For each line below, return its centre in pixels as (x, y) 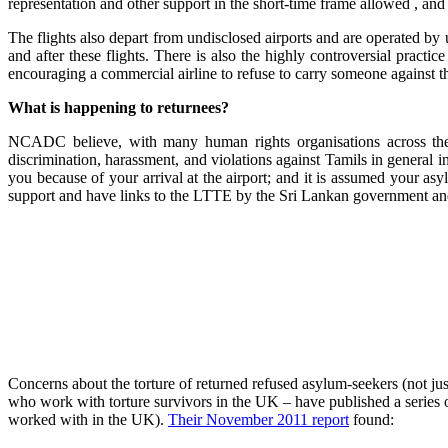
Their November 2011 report (258, 420)
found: (371, 420)
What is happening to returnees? (118, 108)
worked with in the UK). (88, 420)
